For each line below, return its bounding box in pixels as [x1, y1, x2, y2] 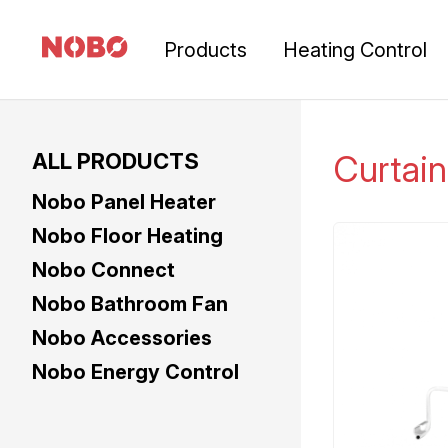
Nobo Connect [32, 258, 175, 282]
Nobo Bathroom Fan [32, 292, 228, 316]
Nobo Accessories [32, 326, 212, 350]
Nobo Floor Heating [32, 224, 223, 248]
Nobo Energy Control [32, 360, 239, 384]
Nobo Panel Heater [32, 190, 216, 214]
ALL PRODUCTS [32, 148, 199, 174]
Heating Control [283, 37, 428, 62]
